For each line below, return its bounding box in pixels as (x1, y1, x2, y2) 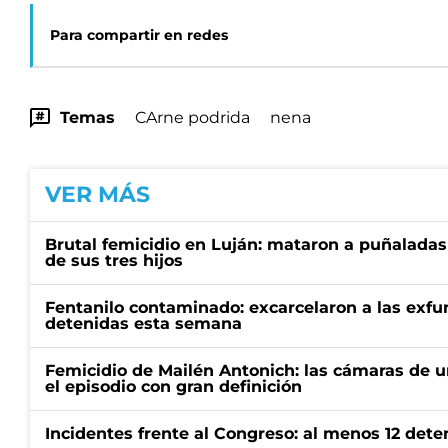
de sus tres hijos (45, 251, 183, 270)
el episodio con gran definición (45, 377, 302, 396)
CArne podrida (135, 108, 250, 127)
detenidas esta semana (45, 314, 242, 333)
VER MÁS (45, 181, 150, 208)
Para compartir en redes (50, 26, 228, 44)
